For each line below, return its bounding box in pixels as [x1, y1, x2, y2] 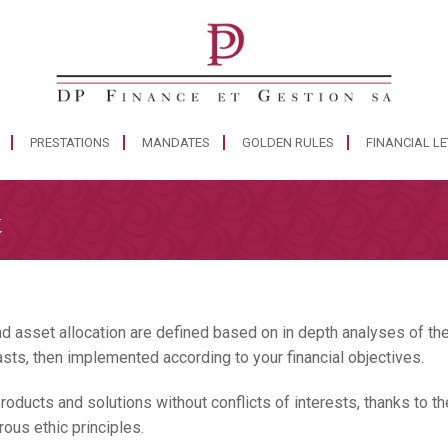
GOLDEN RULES [242, 134, 334, 150]
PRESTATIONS [30, 134, 110, 150]
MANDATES [142, 134, 210, 150]
